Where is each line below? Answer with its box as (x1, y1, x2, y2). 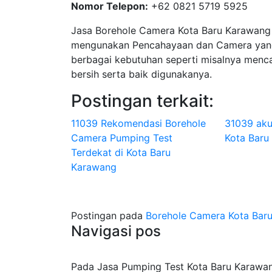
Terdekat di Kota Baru (71, 146, 171, 158)
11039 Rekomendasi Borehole (71, 117, 206, 129)
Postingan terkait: (71, 90, 214, 111)
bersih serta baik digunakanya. (71, 68, 212, 80)
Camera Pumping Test (71, 132, 172, 144)
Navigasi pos (71, 222, 161, 240)
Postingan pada (71, 209, 146, 222)
